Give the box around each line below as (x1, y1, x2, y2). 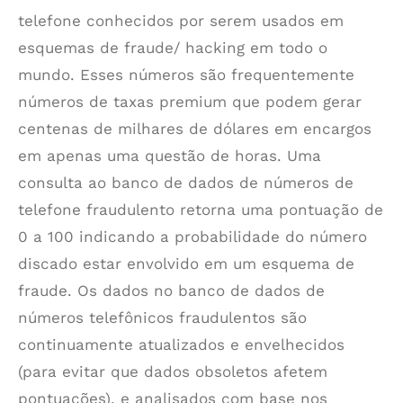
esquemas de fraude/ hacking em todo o (18, 39, 327, 57)
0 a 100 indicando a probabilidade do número (18, 228, 367, 246)
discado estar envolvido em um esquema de (18, 255, 354, 273)
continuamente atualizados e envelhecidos (18, 336, 345, 354)
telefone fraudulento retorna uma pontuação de (18, 201, 383, 219)
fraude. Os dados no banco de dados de (18, 282, 325, 300)
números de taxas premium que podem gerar (18, 93, 362, 111)
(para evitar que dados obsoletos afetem (18, 363, 327, 381)
